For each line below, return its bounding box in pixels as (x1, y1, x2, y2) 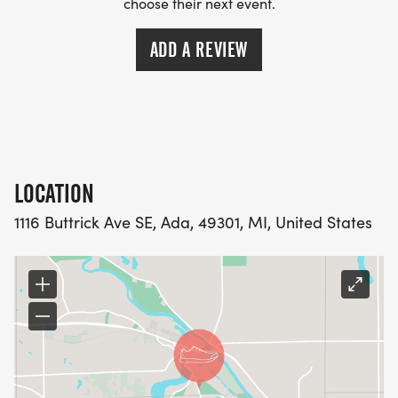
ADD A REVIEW (149, 37, 249, 63)
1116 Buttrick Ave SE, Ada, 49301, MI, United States (14, 211, 372, 234)
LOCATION (14, 179, 94, 210)
